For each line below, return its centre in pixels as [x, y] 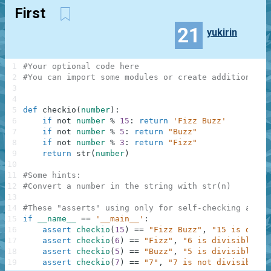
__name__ [57, 219]
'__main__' [120, 219]
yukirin [222, 32]
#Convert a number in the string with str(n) [127, 186]
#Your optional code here [81, 67]
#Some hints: [52, 175]
